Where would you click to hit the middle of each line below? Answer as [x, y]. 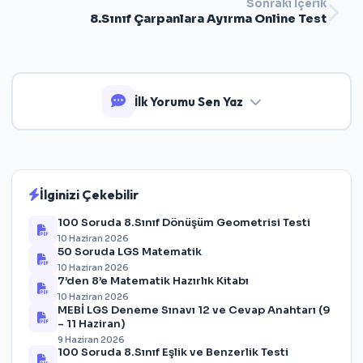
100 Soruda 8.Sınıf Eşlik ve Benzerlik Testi [173, 352]
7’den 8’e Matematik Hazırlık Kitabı [153, 281]
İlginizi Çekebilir [89, 194]
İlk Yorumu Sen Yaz [188, 101]
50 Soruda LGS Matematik [130, 252]
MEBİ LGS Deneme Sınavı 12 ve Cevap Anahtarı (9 [194, 310]
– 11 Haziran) [96, 324]
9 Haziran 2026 [91, 340]
